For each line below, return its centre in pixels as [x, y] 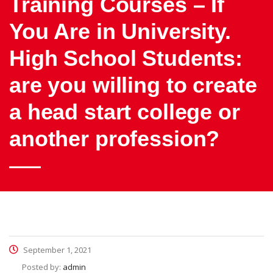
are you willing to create [133, 85]
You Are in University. [120, 31]
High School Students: [126, 58]
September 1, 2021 [56, 250]
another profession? [115, 139]
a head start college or [125, 112]
